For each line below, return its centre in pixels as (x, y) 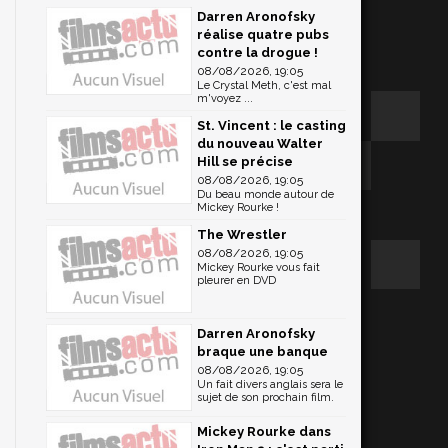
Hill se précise (245, 161)
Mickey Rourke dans (264, 432)
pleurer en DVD (236, 280)
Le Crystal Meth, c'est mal (264, 85)
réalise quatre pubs (263, 34)
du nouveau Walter (260, 143)
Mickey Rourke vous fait (258, 267)
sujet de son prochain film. (265, 397)
